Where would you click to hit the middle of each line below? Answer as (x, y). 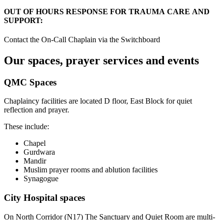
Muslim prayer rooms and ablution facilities (91, 170)
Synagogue (41, 179)
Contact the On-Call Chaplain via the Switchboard (82, 39)
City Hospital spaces (44, 198)
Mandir (35, 161)
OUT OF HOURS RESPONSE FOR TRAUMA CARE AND (107, 11)
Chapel (35, 143)
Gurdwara (39, 152)
